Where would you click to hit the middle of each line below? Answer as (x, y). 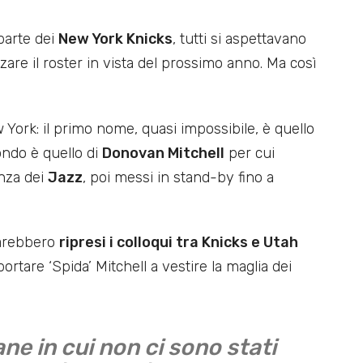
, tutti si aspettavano (239, 38)
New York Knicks (115, 38)
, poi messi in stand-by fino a (178, 177)
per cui (250, 153)
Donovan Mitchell (163, 153)
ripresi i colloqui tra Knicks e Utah (179, 243)
